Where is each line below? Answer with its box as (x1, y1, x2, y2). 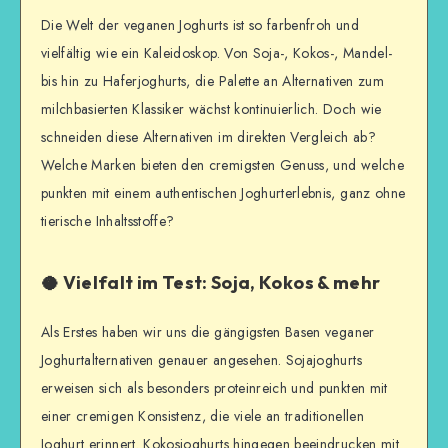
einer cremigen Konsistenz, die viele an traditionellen (41, 406, 364, 427)
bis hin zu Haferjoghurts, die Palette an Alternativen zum (41, 71, 384, 92)
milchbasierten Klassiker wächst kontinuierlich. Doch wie (41, 99, 382, 120)
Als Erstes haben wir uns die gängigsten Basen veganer (41, 322, 375, 343)
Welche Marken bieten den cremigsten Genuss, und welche (41, 155, 404, 176)
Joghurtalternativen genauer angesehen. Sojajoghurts (41, 350, 362, 371)
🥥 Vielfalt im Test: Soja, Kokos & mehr (41, 270, 381, 294)
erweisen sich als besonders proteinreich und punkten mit (41, 378, 388, 399)
